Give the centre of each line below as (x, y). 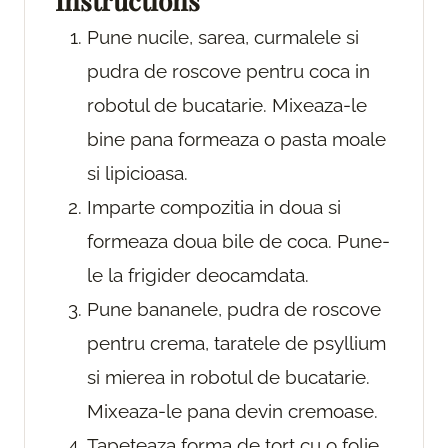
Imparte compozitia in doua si (214, 207)
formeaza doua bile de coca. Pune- (238, 241)
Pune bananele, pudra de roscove (234, 309)
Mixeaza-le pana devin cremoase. (232, 411)
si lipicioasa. (137, 173)
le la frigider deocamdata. (198, 275)
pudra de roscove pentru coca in (228, 71)
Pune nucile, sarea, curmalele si (223, 37)
